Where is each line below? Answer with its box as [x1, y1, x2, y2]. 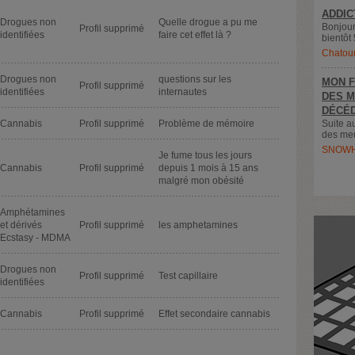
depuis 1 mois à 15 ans [158, 162, 258, 174]
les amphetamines [158, 219, 238, 231]
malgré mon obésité [158, 174, 244, 186]
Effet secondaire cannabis [158, 307, 270, 319]
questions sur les [158, 73, 231, 85]
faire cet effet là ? [158, 29, 231, 40]
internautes [158, 86, 207, 97]
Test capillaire [158, 269, 218, 281]
